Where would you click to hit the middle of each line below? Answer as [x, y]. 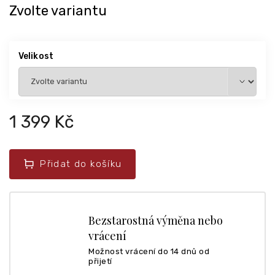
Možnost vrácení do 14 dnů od [149, 251]
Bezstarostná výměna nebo [156, 220]
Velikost [36, 56]
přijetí [100, 261]
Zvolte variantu [58, 10]
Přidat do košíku [81, 164]
